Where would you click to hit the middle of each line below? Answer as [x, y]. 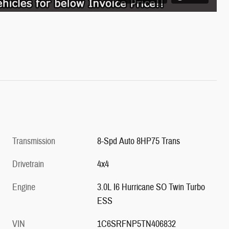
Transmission [34, 141]
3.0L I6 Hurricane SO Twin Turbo [151, 187]
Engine [24, 187]
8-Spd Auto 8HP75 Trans [139, 141]
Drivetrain [28, 164]
